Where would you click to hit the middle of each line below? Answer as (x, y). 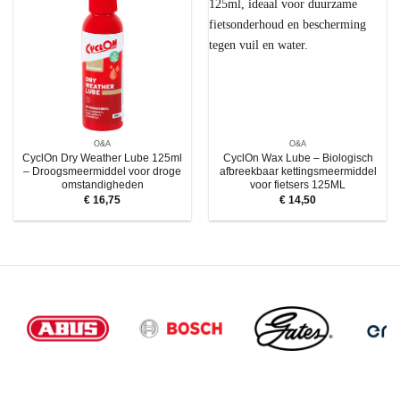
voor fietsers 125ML (298, 184)
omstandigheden (102, 184)
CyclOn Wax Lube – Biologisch (298, 158)
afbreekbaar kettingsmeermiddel (298, 171)
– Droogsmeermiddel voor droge (102, 171)
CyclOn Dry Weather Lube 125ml (102, 158)
